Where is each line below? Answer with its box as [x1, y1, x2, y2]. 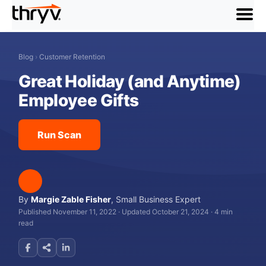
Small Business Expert [116, 194, 201, 204]
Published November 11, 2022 [18, 207, 117, 216]
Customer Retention [39, 52, 106, 61]
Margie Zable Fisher [31, 194, 112, 204]
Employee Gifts [18, 90, 139, 110]
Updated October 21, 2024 [122, 207, 210, 216]
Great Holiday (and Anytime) [18, 71, 241, 91]
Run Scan [37, 129, 81, 141]
